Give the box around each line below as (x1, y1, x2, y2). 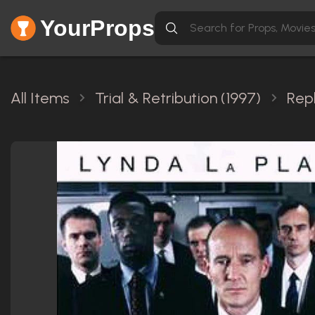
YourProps (40, 15, 155, 41)
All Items (11, 89, 70, 108)
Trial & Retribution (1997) (94, 89, 262, 108)
